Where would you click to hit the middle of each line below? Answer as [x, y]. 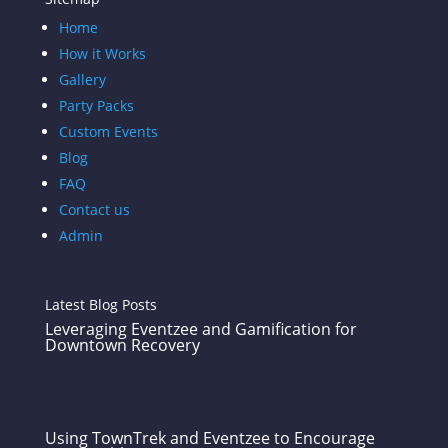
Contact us [94, 209]
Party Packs [96, 105]
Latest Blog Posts [100, 304]
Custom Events [108, 131]
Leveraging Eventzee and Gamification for [200, 329]
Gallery [82, 79]
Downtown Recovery [122, 345]
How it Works [102, 53]
